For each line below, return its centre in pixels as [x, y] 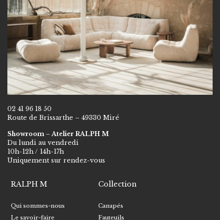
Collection [118, 184]
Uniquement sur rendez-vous [56, 161]
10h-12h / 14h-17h [36, 152]
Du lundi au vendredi [43, 143]
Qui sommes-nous [38, 206]
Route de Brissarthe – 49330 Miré [63, 118]
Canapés [111, 206]
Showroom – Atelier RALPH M [58, 134]
